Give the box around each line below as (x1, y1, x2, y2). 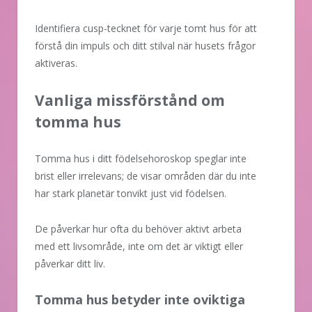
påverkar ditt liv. (35, 256, 105, 270)
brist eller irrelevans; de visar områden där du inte (35, 169, 256, 182)
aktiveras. (35, 56, 77, 70)
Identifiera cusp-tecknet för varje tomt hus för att (35, 21, 257, 35)
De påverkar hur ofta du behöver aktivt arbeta (35, 221, 242, 235)
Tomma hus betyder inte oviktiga (35, 290, 245, 308)
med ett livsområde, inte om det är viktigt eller (35, 239, 243, 253)
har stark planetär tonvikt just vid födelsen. (35, 186, 226, 200)
